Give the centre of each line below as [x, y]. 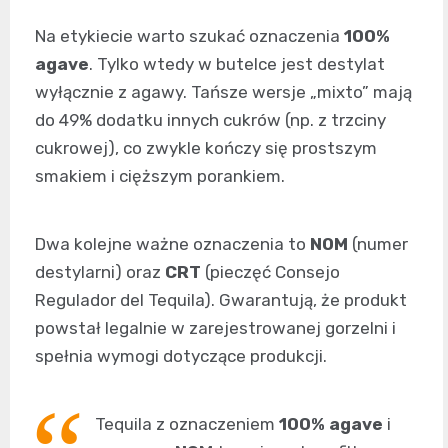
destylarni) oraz [100, 272]
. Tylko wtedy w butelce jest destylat [237, 64]
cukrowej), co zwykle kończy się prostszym [206, 148]
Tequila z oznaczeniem [187, 424]
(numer [378, 244]
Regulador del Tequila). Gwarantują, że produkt [221, 300]
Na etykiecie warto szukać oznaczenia [189, 36]
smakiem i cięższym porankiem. [160, 176]
